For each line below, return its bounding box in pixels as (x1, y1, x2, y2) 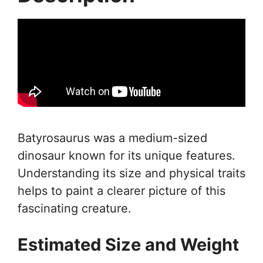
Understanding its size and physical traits (18, 166, 245, 180)
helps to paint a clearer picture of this (18, 184, 225, 198)
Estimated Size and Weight (18, 234, 239, 255)
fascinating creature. (18, 201, 131, 215)
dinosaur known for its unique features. (18, 149, 235, 163)
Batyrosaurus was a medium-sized (18, 131, 207, 145)
